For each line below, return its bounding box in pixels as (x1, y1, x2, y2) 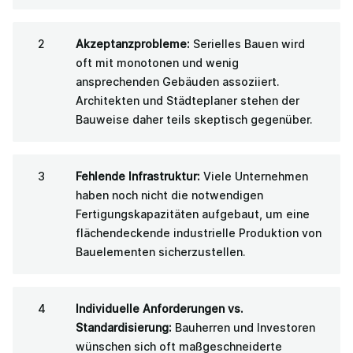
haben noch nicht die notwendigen (76, 188, 263, 202)
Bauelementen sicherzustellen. (76, 244, 246, 258)
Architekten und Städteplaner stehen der (76, 93, 299, 107)
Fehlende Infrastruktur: (76, 169, 200, 183)
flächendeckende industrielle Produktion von (76, 225, 321, 240)
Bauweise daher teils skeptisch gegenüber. (76, 112, 313, 126)
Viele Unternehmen (200, 169, 308, 183)
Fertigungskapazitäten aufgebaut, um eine (76, 206, 310, 221)
